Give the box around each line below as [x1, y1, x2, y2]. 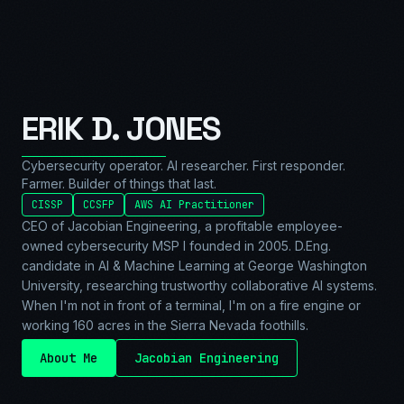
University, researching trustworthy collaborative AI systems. [22, 277, 377, 293]
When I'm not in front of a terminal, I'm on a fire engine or [22, 297, 361, 313]
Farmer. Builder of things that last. [22, 175, 216, 191]
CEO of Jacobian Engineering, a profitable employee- [22, 217, 343, 234]
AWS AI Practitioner [134, 197, 254, 212]
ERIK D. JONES [22, 107, 222, 150]
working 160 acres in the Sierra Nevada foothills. [22, 317, 308, 333]
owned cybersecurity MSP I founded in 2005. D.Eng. [22, 237, 331, 253]
